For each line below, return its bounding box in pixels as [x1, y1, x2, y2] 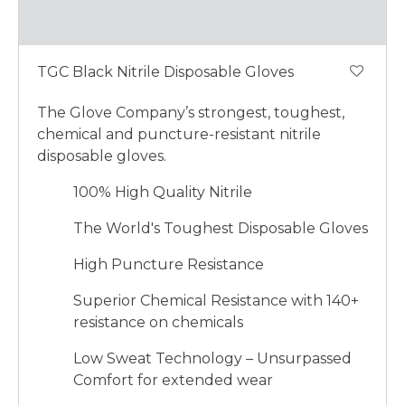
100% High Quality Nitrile [73, 183, 252, 201]
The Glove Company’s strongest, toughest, [37, 103, 344, 121]
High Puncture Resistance [73, 255, 264, 273]
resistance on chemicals [73, 313, 243, 331]
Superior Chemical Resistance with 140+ [73, 291, 359, 309]
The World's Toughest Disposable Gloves [73, 219, 368, 237]
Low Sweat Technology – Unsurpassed [73, 349, 352, 367]
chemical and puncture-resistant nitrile [37, 125, 321, 143]
